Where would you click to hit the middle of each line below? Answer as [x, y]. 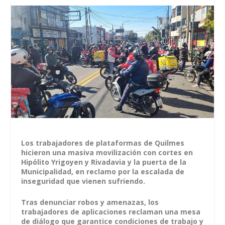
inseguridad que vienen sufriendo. [83, 181]
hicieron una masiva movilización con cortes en [107, 153]
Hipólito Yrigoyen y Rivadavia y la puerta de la [104, 162]
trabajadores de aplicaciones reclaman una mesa [111, 211]
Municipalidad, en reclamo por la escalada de [103, 172]
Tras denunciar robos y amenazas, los [90, 202]
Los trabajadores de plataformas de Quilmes [103, 143]
